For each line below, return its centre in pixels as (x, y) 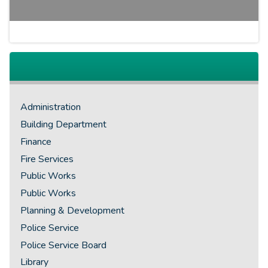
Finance (36, 141)
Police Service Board (64, 245)
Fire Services (47, 159)
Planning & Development (73, 210)
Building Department (64, 125)
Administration (51, 107)
